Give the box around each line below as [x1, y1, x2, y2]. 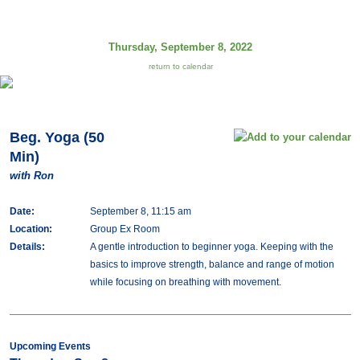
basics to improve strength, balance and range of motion [89, 259, 334, 270]
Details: [9, 241, 45, 252]
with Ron [9, 170, 54, 182]
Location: [9, 223, 52, 235]
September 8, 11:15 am [89, 206, 191, 217]
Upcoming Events [9, 341, 91, 352]
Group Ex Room [89, 223, 160, 235]
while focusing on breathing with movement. [89, 276, 281, 288]
